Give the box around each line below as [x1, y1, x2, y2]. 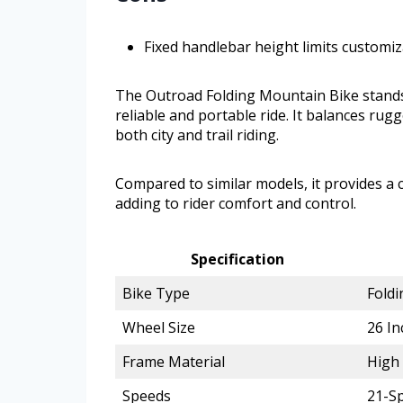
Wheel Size [122, 317, 195, 337]
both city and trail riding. [115, 124, 279, 145]
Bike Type [122, 282, 190, 303]
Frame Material [122, 351, 225, 372]
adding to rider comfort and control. [115, 193, 356, 213]
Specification [191, 248, 284, 269]
